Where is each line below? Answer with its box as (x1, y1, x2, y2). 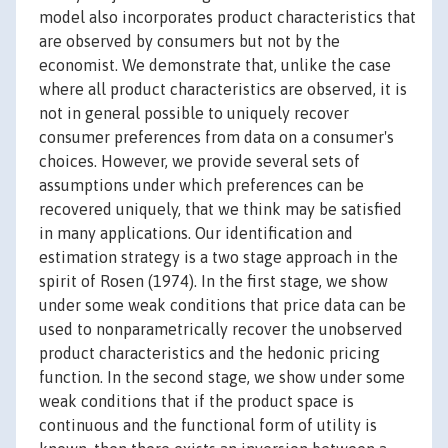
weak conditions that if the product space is (39, 392, 354, 411)
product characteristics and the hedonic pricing (39, 344, 380, 363)
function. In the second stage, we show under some (39, 368, 405, 387)
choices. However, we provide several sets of (39, 152, 360, 171)
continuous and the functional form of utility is (39, 416, 377, 435)
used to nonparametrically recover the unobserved (39, 320, 403, 339)
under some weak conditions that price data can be (39, 296, 406, 315)
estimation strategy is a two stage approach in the (39, 248, 398, 267)
